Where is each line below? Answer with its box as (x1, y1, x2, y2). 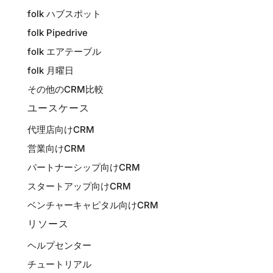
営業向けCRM (27, 142, 85, 154)
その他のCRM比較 (27, 83, 104, 95)
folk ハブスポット (27, 7, 101, 19)
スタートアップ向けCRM (27, 180, 131, 192)
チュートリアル (27, 258, 91, 270)
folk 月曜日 (27, 64, 74, 76)
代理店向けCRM (27, 123, 94, 135)
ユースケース (27, 104, 90, 113)
